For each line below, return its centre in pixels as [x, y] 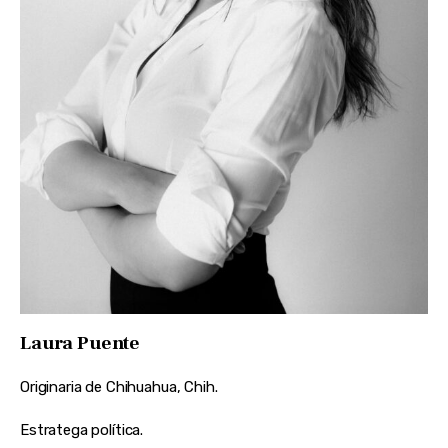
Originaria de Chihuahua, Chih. [119, 387]
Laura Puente [80, 343]
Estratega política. [82, 430]
